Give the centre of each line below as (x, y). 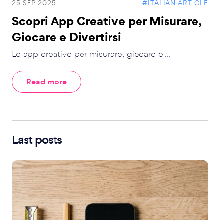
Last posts (37, 140)
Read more (46, 82)
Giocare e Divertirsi (67, 37)
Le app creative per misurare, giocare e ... (91, 54)
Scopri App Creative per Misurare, (107, 21)
